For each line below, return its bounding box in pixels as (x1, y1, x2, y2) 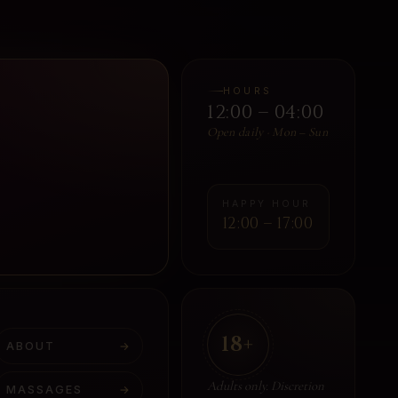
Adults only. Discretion (206, 377, 324, 394)
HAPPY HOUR (221, 197, 312, 210)
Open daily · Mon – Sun (206, 123, 328, 139)
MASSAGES (6, 382, 84, 396)
